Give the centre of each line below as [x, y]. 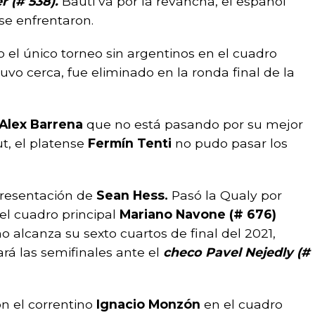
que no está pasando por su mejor [193, 124]
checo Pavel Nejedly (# [237, 252]
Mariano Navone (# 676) [198, 214]
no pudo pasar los [231, 143]
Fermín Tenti [131, 143]
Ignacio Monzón [148, 304]
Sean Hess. [132, 195]
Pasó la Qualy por [225, 195]
